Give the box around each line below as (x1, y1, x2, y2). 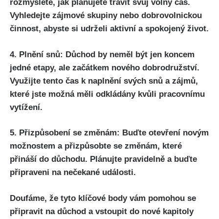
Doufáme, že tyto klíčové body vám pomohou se (10, 193, 196, 203)
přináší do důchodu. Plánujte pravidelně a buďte (10, 154, 197, 164)
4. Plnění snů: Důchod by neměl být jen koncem (10, 49, 195, 59)
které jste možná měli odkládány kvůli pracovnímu (10, 89, 205, 99)
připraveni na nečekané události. (10, 168, 136, 177)
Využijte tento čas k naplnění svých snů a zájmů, (10, 76, 198, 86)
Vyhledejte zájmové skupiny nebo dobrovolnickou (10, 11, 202, 21)
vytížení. (10, 102, 43, 112)
